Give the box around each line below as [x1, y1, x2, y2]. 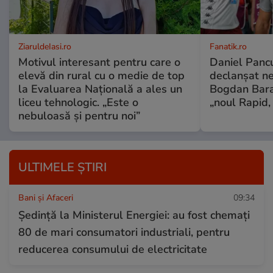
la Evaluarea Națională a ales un [18, 81, 182, 96]
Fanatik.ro [209, 40, 247, 52]
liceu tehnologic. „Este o [18, 94, 138, 110]
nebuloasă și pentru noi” [18, 108, 140, 123]
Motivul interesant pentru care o [18, 54, 180, 69]
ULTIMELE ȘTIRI [18, 158, 107, 175]
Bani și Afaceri [18, 191, 73, 204]
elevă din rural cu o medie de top [18, 68, 185, 83]
